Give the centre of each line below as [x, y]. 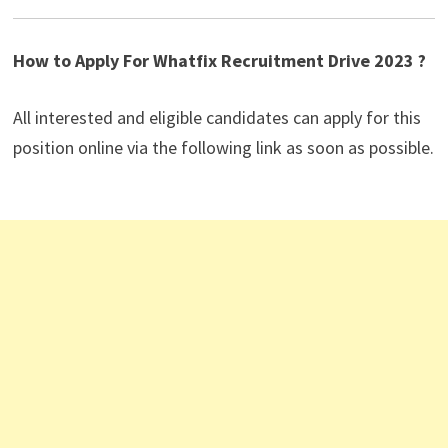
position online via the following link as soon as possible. [223, 148]
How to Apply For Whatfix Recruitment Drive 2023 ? [219, 61]
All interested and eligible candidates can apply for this [216, 118]
